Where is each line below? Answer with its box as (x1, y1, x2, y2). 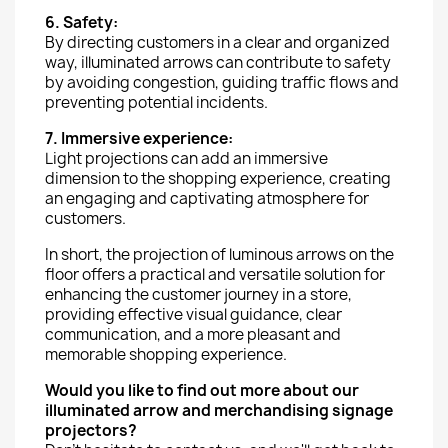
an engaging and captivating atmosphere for (45, 188, 369, 209)
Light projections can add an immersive (45, 148, 328, 169)
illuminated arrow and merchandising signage (45, 400, 393, 421)
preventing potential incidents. (45, 92, 268, 113)
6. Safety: (45, 12, 118, 33)
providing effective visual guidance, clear (45, 304, 342, 325)
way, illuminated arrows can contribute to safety (45, 52, 391, 73)
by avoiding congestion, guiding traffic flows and (45, 72, 399, 93)
